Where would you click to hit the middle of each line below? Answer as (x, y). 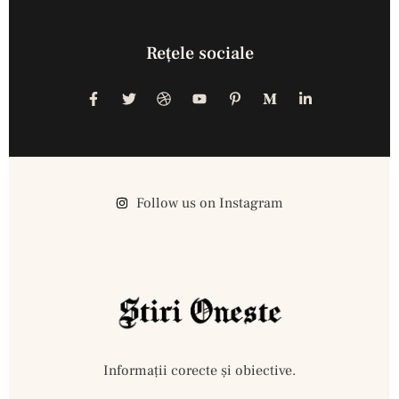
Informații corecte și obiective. (199, 370)
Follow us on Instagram (209, 203)
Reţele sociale (199, 54)
